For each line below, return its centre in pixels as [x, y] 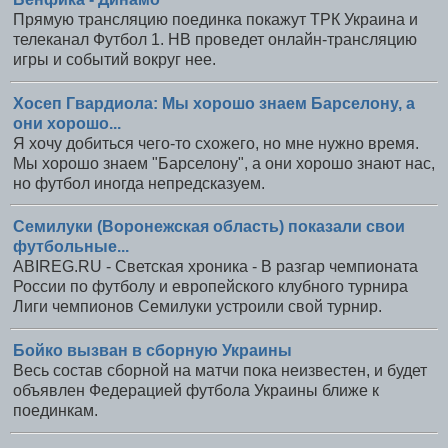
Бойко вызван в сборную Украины [152, 351]
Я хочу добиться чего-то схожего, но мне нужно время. [216, 143]
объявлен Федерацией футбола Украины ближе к [196, 391]
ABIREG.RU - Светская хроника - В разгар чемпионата [215, 267]
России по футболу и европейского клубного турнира [210, 287]
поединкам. [55, 411]
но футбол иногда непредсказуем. [139, 183]
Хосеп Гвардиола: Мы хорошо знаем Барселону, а [214, 103]
